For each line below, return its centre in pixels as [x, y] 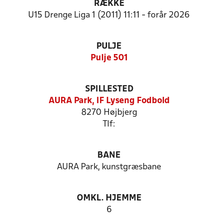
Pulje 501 [109, 58]
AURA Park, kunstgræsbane [109, 167]
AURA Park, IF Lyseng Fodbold [109, 101]
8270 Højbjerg [109, 113]
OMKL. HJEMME [109, 198]
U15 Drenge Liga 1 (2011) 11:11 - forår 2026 [109, 15]
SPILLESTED [109, 89]
